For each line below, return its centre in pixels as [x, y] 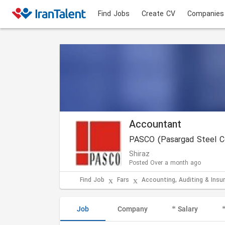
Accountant [155, 125]
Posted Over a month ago [165, 163]
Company [133, 209]
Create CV [158, 14]
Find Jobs [114, 14]
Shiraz [139, 154]
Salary [188, 209]
